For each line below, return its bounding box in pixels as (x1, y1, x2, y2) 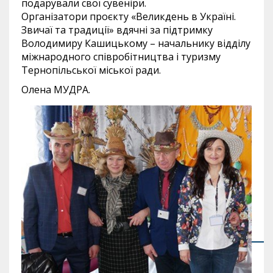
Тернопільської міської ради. (21, 63, 161, 77)
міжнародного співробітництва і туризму (21, 49, 221, 63)
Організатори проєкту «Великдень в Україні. (21, 9, 236, 23)
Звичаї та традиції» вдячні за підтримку (21, 23, 213, 37)
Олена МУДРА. (21, 82, 90, 96)
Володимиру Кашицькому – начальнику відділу (21, 36, 250, 50)
